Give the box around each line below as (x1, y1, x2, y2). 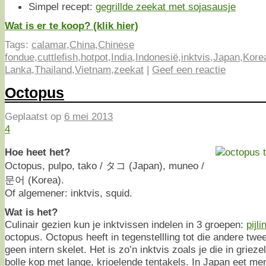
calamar (31, 38, 66, 50)
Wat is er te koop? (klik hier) (5, 19, 138, 31)
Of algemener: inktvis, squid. (5, 186, 132, 199)
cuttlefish (37, 50, 78, 63)
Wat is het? (5, 205, 58, 218)
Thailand (34, 63, 72, 75)
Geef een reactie (152, 63, 226, 75)
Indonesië (135, 50, 178, 63)
